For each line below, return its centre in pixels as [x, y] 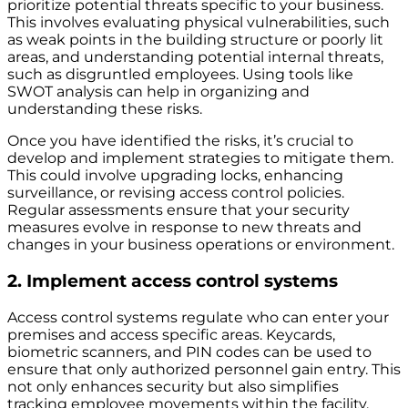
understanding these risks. [105, 109]
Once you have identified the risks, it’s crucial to [180, 141]
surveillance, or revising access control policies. [176, 193]
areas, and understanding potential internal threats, [195, 57]
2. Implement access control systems [173, 280]
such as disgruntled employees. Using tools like [180, 75]
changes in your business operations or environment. [201, 245]
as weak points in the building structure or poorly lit [195, 40]
